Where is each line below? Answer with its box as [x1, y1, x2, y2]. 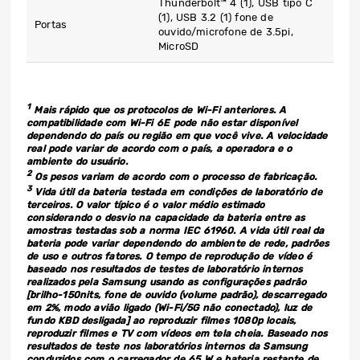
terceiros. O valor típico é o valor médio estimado [27, 199, 265, 211]
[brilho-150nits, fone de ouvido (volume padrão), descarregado [27, 289, 327, 301]
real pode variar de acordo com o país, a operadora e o [27, 143, 292, 155]
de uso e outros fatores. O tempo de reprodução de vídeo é [27, 251, 313, 263]
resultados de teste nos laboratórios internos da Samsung [27, 341, 308, 353]
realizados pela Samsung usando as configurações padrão [27, 276, 307, 288]
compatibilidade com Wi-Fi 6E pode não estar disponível [27, 117, 298, 129]
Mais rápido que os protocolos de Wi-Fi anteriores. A [31, 104, 286, 117]
